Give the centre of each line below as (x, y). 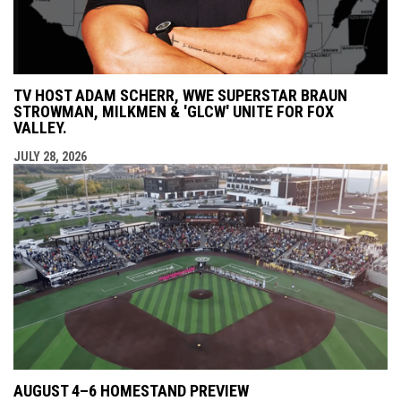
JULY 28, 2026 (50, 156)
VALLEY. (40, 127)
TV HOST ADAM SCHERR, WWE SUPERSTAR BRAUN (180, 95)
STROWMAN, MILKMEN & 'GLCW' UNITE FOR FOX (174, 111)
